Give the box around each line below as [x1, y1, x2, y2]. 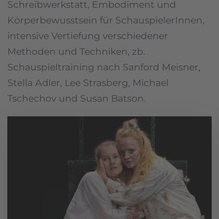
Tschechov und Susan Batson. [7, 93, 146, 104]
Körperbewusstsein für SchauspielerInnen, [7, 15, 204, 26]
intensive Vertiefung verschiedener [7, 30, 168, 42]
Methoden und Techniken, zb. [7, 46, 145, 57]
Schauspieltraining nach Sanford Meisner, [7, 62, 200, 73]
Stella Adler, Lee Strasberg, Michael [7, 77, 169, 88]
